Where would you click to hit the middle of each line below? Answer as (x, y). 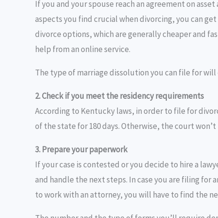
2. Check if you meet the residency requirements (119, 96)
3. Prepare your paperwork (81, 149)
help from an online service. (83, 49)
